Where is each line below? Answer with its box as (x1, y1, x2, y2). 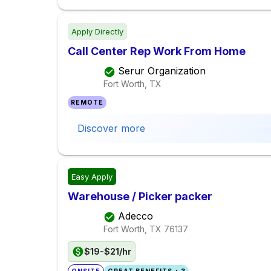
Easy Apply (71, 172, 113, 182)
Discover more (77, 122, 145, 135)
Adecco (118, 210, 153, 223)
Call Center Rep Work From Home (68, 45, 246, 58)
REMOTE (71, 99, 104, 107)
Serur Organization (118, 65, 206, 77)
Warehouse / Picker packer (68, 190, 212, 203)
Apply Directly (71, 27, 123, 37)
